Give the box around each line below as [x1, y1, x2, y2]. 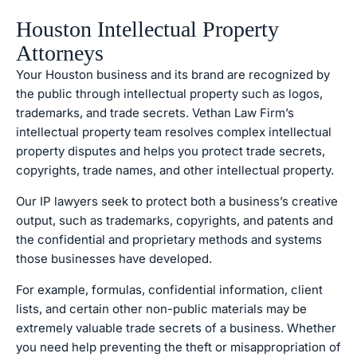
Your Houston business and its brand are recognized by [16, 67, 330, 82]
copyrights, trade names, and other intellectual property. [16, 163, 334, 178]
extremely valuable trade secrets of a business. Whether [16, 320, 336, 335]
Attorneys [16, 41, 104, 65]
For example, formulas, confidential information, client [16, 282, 323, 297]
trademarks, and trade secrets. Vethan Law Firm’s [16, 105, 294, 120]
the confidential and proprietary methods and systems [16, 232, 322, 247]
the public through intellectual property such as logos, [16, 86, 323, 101]
